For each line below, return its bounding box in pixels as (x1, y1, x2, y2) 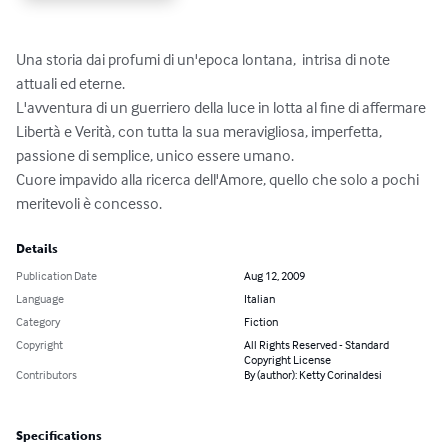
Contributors (16, 367, 77, 383)
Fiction (244, 314, 278, 330)
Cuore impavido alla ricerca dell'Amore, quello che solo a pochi (16, 169, 422, 190)
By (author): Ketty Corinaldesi (244, 367, 382, 383)
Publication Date (16, 268, 97, 284)
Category (16, 314, 60, 330)
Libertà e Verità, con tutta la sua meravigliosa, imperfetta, (16, 121, 385, 142)
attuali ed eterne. (16, 73, 125, 94)
